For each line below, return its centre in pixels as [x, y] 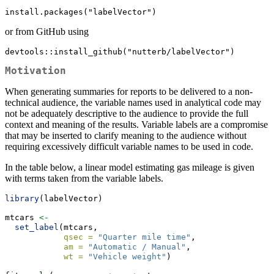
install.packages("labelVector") [81, 12]
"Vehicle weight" [127, 256]
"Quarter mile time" [144, 237]
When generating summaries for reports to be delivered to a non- [129, 91]
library [22, 198]
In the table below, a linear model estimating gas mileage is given [130, 167]
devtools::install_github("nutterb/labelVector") [120, 52]
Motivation [35, 70]
